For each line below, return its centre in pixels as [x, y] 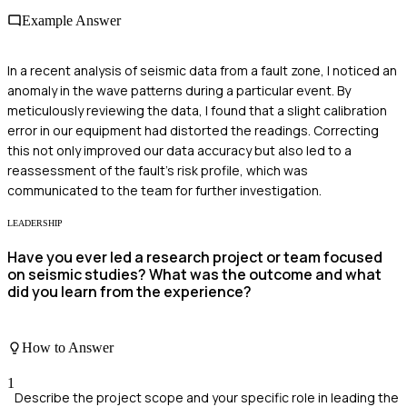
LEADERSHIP [35, 223]
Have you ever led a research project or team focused [195, 258]
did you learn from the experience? [129, 292]
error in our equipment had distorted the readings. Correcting [193, 131]
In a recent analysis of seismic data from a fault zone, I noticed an [202, 71]
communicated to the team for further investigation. [164, 191]
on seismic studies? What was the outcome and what [194, 275]
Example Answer [71, 20]
